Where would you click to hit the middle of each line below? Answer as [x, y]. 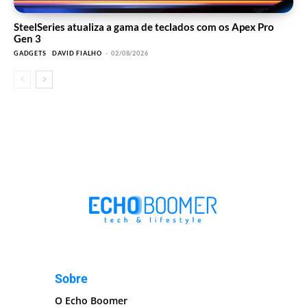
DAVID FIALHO [77, 53]
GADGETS [30, 53]
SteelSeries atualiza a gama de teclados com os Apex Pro [144, 27]
